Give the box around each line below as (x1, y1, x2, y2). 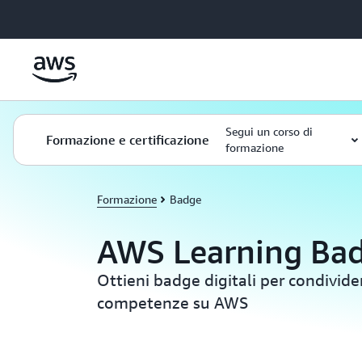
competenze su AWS (97, 293, 248, 312)
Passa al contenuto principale (7, 10, 158, 23)
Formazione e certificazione (46, 132, 209, 148)
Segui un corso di (225, 124, 313, 138)
